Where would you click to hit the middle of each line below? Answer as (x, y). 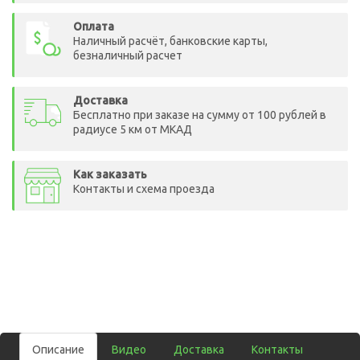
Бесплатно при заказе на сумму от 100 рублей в (200, 115)
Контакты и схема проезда (144, 189)
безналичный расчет (128, 55)
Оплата (94, 27)
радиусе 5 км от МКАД (133, 129)
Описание (58, 350)
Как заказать (110, 174)
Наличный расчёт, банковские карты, (170, 41)
